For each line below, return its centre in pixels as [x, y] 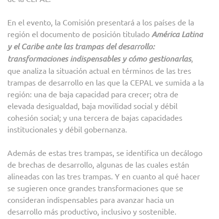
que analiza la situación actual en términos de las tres [99, 71]
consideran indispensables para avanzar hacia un [91, 200]
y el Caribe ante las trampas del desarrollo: [81, 46]
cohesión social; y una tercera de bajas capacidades [95, 118]
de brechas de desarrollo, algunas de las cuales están [98, 164]
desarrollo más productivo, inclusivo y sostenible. [92, 211]
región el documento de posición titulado [79, 34]
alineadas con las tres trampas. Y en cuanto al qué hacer [104, 176]
